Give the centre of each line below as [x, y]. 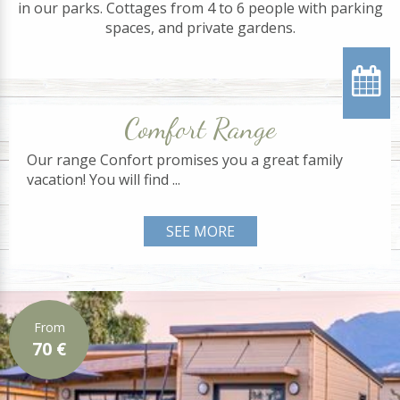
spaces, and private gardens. [200, 27]
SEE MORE [200, 231]
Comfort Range [200, 128]
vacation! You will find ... [104, 179]
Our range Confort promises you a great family [185, 159]
